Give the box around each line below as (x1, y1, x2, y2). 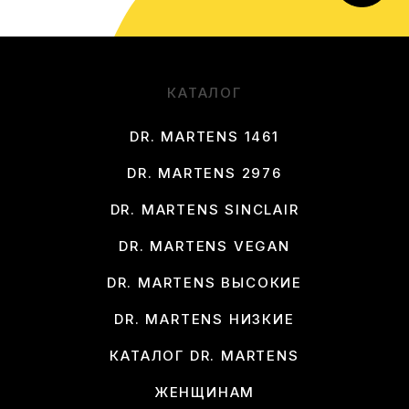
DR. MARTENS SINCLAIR (110, 201, 299, 219)
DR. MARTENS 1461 (130, 128, 279, 146)
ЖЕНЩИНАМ (153, 383, 256, 402)
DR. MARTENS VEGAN (119, 237, 290, 256)
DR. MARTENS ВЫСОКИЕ (106, 274, 303, 292)
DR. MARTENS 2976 (127, 164, 282, 183)
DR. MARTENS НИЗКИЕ (114, 310, 295, 329)
